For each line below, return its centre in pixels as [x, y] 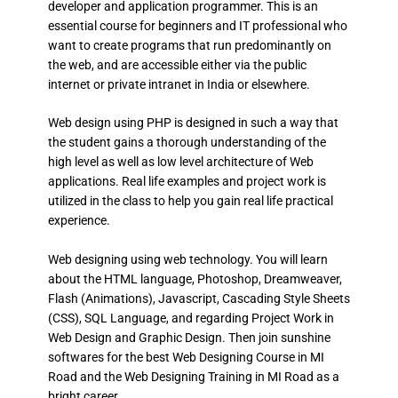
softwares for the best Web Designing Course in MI [186, 358]
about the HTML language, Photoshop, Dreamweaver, [195, 279]
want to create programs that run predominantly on [189, 45]
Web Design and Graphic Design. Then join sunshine [189, 338]
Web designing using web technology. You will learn [187, 260]
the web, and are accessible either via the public [177, 64]
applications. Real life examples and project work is [187, 182]
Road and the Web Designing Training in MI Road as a [193, 377]
